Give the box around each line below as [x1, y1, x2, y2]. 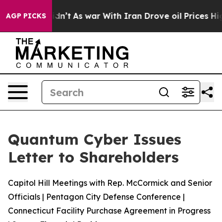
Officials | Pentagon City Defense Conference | [8, 192, 185, 202]
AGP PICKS [6, 11, 46, 20]
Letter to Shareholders [8, 148, 179, 166]
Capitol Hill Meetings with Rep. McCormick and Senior [8, 178, 212, 188]
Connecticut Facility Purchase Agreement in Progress [8, 206, 211, 216]
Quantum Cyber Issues [8, 130, 181, 149]
